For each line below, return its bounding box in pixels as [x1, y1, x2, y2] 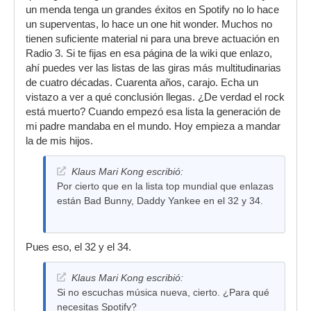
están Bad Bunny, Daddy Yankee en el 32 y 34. [57, 194, 263, 206]
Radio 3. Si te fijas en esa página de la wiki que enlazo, [26, 47, 272, 59]
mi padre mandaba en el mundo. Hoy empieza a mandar [26, 120, 280, 132]
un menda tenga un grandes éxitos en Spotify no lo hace [26, 3, 279, 15]
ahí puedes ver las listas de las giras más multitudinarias [26, 62, 281, 74]
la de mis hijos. [26, 135, 93, 146]
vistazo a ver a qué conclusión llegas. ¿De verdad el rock [26, 91, 285, 103]
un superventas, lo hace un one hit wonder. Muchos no [26, 18, 272, 30]
